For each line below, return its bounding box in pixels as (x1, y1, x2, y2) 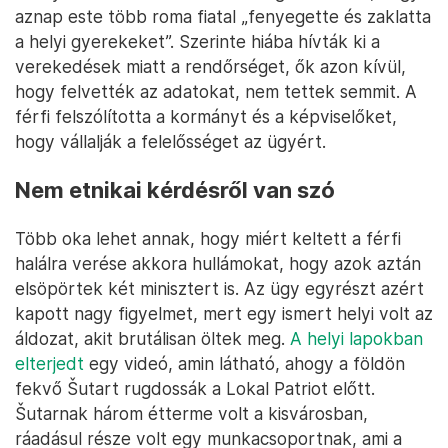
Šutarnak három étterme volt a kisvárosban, (15, 402, 368, 424)
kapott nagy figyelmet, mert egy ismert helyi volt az (15, 302, 433, 324)
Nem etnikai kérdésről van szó (15, 176, 335, 203)
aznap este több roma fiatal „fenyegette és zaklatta (15, 5, 431, 27)
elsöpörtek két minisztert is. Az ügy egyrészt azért (15, 277, 424, 299)
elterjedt (15, 352, 84, 374)
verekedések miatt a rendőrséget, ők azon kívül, (15, 55, 406, 77)
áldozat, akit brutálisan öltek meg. (15, 327, 290, 349)
